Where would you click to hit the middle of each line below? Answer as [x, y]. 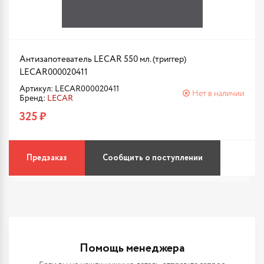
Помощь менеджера [132, 248]
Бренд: [33, 98]
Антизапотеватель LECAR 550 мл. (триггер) [103, 59]
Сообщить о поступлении [153, 158]
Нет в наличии [218, 94]
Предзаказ [47, 158]
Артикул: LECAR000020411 [69, 89]
